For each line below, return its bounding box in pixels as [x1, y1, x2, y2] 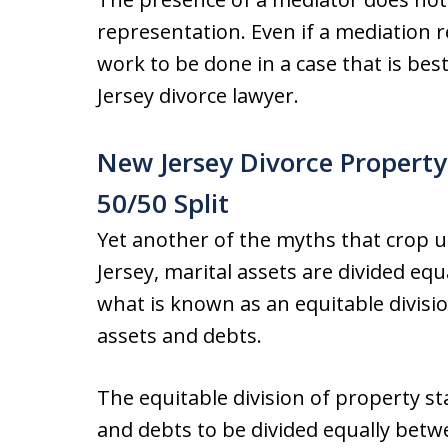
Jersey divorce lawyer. [97, 82, 299, 109]
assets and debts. [97, 322, 262, 349]
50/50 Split [97, 185, 229, 221]
